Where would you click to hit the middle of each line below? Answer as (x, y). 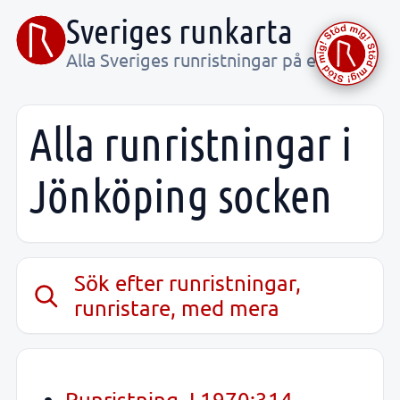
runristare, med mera (177, 308)
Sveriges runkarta (179, 30)
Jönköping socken (181, 195)
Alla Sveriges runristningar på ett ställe (222, 59)
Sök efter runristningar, (188, 283)
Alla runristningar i (191, 143)
